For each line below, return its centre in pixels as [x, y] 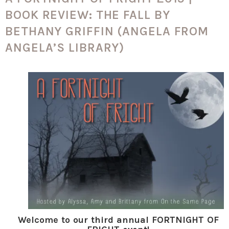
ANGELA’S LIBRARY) [65, 47]
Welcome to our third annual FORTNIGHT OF [118, 220]
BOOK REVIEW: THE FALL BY [88, 15]
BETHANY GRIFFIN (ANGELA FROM [107, 31]
